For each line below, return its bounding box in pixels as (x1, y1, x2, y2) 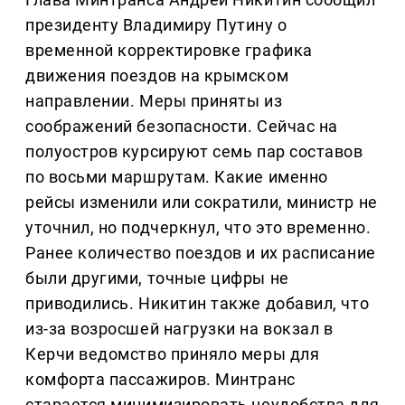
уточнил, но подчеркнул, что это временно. (25, 218, 372, 238)
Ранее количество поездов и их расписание (25, 243, 376, 263)
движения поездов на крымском (25, 66, 289, 86)
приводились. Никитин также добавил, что (25, 294, 370, 314)
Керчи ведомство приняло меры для (25, 344, 320, 364)
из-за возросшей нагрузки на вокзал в (25, 319, 334, 339)
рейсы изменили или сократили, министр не (25, 193, 378, 212)
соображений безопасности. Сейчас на (25, 117, 338, 137)
